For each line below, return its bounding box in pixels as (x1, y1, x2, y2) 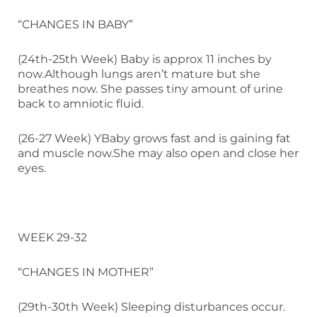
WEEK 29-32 (18, 230, 87, 244)
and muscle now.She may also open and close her (18, 146, 299, 160)
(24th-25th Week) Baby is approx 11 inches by (18, 52, 272, 66)
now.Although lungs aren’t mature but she (18, 67, 260, 81)
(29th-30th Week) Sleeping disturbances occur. (18, 299, 285, 313)
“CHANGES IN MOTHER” (18, 265, 154, 279)
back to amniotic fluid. (18, 96, 144, 110)
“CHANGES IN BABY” (18, 17, 133, 31)
